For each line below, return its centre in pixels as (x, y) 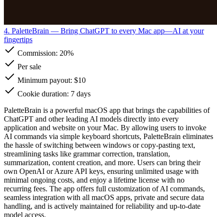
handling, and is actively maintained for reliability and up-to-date (102, 206)
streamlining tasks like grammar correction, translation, (87, 154)
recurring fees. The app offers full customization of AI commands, (104, 188)
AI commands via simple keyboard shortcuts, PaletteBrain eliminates (108, 136)
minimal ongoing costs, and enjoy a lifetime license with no (94, 180)
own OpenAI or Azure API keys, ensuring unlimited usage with (101, 171)
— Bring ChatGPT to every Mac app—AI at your (126, 31)
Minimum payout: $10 (51, 80)
